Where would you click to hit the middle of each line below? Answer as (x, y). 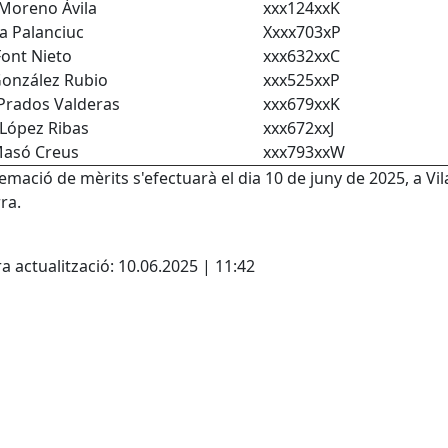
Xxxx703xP (302, 31)
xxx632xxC (301, 55)
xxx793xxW (304, 151)
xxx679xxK (301, 103)
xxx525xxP (301, 79)
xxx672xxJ (298, 127)
